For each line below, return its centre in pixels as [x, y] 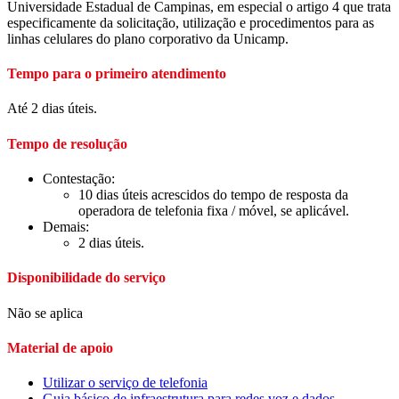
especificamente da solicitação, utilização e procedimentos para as [191, 22]
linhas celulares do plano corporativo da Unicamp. [148, 38]
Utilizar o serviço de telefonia [125, 383]
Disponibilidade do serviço [86, 278]
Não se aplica [45, 313]
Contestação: [79, 179]
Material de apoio [60, 347]
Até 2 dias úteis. [52, 109]
